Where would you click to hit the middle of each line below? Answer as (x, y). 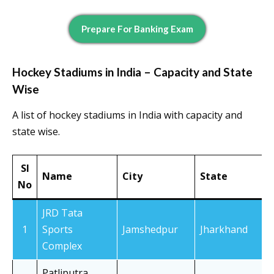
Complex (62, 246)
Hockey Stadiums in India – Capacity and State (132, 72)
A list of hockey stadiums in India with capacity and (127, 115)
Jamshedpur (150, 230)
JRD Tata (62, 213)
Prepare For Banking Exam (137, 29)
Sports (57, 230)
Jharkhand (224, 230)
